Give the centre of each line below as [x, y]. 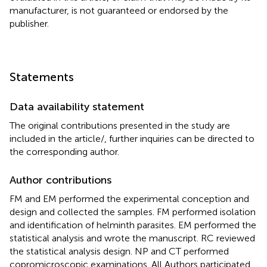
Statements [42, 77]
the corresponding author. [64, 151]
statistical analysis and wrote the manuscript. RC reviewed [132, 238]
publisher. [29, 23]
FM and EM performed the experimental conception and [129, 198]
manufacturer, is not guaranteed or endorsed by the [119, 10]
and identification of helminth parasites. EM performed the [133, 225]
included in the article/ [57, 138]
